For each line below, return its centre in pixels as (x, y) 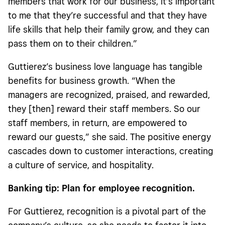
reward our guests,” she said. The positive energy (109, 137)
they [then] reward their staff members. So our (104, 108)
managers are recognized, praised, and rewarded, (109, 94)
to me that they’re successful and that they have (107, 15)
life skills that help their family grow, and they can (109, 29)
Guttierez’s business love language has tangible (105, 66)
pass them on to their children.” (73, 43)
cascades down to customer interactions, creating (111, 151)
